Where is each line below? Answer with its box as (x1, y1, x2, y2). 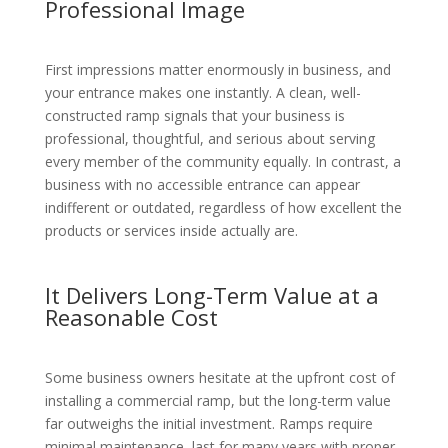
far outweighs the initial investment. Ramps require (44, 413, 373, 433)
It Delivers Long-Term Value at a (44, 279, 379, 310)
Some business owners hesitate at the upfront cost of (44, 367, 395, 387)
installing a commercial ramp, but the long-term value (44, 390, 391, 410)
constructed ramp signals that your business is (44, 105, 345, 125)
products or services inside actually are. (44, 220, 302, 240)
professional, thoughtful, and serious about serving (44, 128, 375, 148)
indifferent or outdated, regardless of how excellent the (44, 197, 402, 217)
